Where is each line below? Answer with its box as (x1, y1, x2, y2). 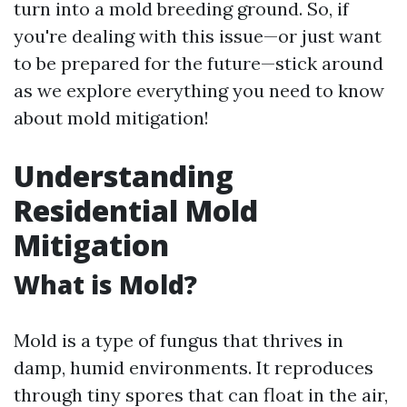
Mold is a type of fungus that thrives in (14, 329, 343, 352)
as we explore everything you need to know (14, 79, 384, 102)
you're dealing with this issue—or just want (14, 25, 382, 47)
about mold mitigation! (14, 106, 209, 129)
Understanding (14, 156, 233, 195)
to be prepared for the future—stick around (14, 52, 383, 74)
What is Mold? (14, 267, 197, 302)
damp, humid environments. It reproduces (14, 356, 373, 379)
